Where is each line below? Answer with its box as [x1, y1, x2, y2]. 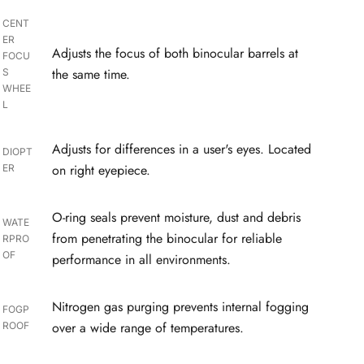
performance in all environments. [52, 249, 232, 269]
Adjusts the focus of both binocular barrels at [52, 43, 299, 63]
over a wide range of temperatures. [52, 318, 245, 337]
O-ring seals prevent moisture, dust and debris [52, 207, 301, 227]
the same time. [52, 64, 131, 84]
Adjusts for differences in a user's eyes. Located [52, 139, 312, 158]
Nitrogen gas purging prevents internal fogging [52, 297, 310, 316]
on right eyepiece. [52, 160, 151, 180]
